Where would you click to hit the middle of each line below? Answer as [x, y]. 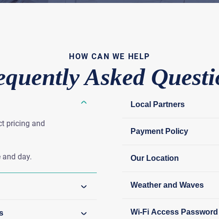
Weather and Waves [167, 185]
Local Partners [158, 105]
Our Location [155, 158]
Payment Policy [160, 131]
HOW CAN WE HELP [109, 56]
